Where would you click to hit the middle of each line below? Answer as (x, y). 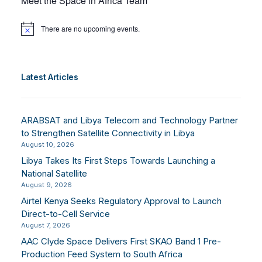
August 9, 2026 (46, 185)
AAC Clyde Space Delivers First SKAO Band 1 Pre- (121, 242)
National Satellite (54, 174)
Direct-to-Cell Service (65, 214)
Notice (31, 32)
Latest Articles (50, 77)
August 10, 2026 (48, 145)
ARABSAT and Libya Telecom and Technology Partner (130, 120)
